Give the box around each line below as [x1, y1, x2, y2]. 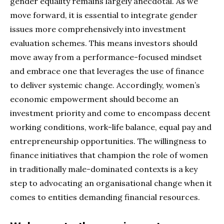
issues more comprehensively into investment [10, 23, 186, 34]
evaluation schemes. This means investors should [10, 37, 197, 48]
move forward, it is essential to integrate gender [10, 9, 197, 20]
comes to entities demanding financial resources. [10, 191, 202, 202]
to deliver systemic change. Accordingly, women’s [10, 79, 200, 90]
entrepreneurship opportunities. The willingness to [10, 135, 206, 146]
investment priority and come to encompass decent [10, 107, 210, 118]
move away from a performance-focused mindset [10, 51, 202, 62]
